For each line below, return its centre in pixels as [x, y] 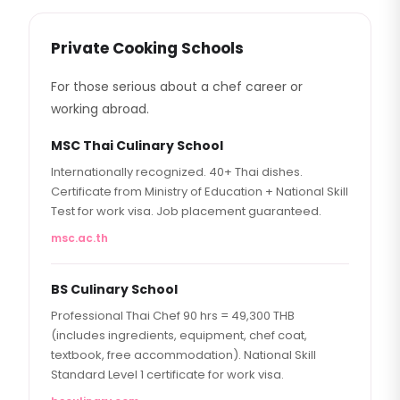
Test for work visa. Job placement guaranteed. [186, 211]
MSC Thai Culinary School [137, 146]
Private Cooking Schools [147, 48]
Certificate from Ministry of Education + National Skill [200, 192]
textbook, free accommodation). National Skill [183, 355]
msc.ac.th [79, 238]
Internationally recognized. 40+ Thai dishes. [177, 172]
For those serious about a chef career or [177, 87]
